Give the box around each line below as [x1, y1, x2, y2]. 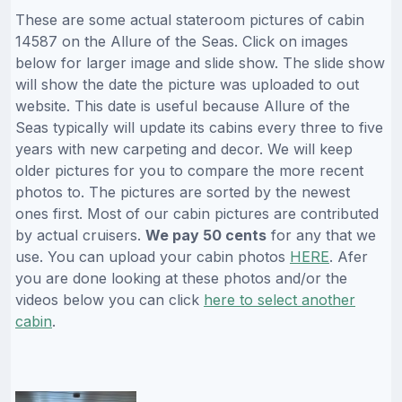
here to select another [204, 291, 355, 310]
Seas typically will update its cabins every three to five [15, 118, 383, 137]
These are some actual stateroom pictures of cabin [15, 11, 364, 30]
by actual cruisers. [15, 226, 145, 245]
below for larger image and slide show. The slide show [15, 54, 385, 73]
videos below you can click [15, 291, 204, 310]
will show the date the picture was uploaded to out [15, 75, 359, 94]
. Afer [329, 248, 368, 267]
